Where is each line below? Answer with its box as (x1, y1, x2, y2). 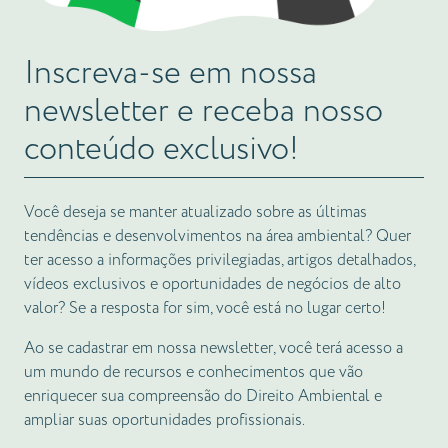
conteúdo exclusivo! (24, 126, 299, 175)
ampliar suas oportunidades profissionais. (24, 409, 305, 433)
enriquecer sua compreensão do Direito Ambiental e (24, 385, 382, 409)
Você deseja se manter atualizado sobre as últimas (24, 201, 367, 225)
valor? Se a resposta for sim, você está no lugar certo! (24, 297, 386, 321)
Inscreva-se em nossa (24, 50, 317, 99)
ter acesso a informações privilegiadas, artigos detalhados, (24, 249, 415, 273)
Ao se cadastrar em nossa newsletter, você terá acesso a (24, 337, 403, 361)
